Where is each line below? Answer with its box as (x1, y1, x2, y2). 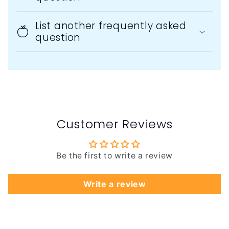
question (35, 30, 80, 44)
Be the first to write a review (56, 150, 173, 161)
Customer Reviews (56, 115, 173, 132)
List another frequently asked (35, 18, 187, 33)
